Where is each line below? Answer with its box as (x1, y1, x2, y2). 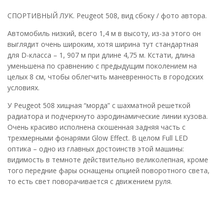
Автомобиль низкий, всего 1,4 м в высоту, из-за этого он (7, 29, 201, 38)
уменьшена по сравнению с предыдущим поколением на (7, 61, 197, 71)
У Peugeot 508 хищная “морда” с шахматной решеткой (7, 101, 190, 110)
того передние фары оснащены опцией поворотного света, (7, 166, 210, 176)
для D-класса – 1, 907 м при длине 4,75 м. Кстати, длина (7, 50, 195, 60)
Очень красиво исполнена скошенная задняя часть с (7, 122, 185, 132)
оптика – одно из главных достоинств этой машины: (7, 144, 184, 154)
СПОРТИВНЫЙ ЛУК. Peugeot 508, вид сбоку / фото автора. (7, 11, 207, 21)
